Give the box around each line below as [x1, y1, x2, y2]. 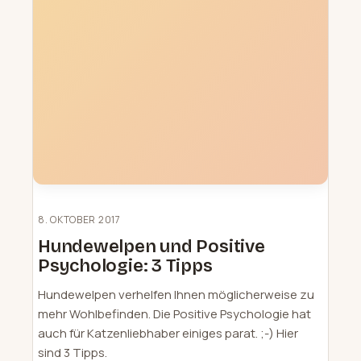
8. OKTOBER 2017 [38, 213, 121, 227]
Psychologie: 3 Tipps [38, 255, 213, 277]
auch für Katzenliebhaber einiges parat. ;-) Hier [38, 325, 298, 342]
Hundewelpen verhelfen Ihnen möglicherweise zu [38, 286, 314, 304]
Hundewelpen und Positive [38, 236, 265, 258]
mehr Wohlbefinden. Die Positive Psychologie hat [38, 305, 311, 323]
